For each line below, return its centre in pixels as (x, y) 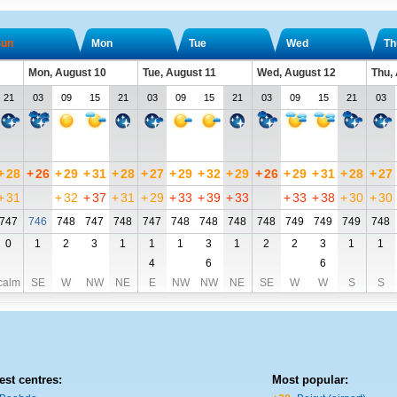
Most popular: (310, 380)
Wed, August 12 (296, 73)
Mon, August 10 (67, 73)
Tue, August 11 (179, 73)
